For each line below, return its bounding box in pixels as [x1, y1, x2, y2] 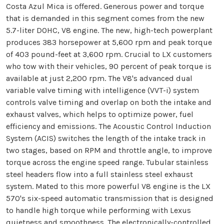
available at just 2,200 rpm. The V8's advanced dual [6, 73, 192, 83]
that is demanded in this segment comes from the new [6, 13, 204, 23]
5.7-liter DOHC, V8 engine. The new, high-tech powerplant [6, 25, 212, 35]
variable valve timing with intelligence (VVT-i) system [6, 85, 199, 95]
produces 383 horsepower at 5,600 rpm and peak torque [6, 37, 212, 47]
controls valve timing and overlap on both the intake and [6, 97, 211, 107]
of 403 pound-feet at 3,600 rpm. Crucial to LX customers [6, 49, 212, 59]
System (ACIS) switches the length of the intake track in [6, 133, 205, 143]
